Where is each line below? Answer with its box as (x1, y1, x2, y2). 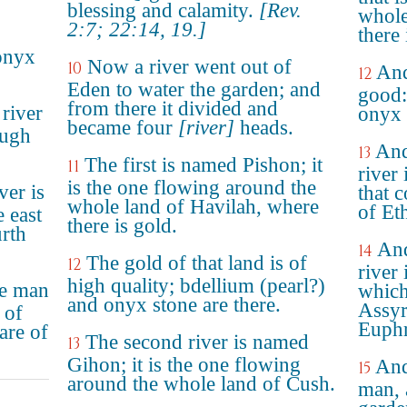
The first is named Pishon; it (84, 154, 323, 176)
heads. (234, 116, 293, 139)
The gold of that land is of (86, 252, 307, 274)
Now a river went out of (87, 55, 292, 78)
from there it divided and (67, 97, 278, 120)
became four (67, 116, 178, 139)
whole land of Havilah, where (67, 195, 319, 218)
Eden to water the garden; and (67, 78, 321, 101)
